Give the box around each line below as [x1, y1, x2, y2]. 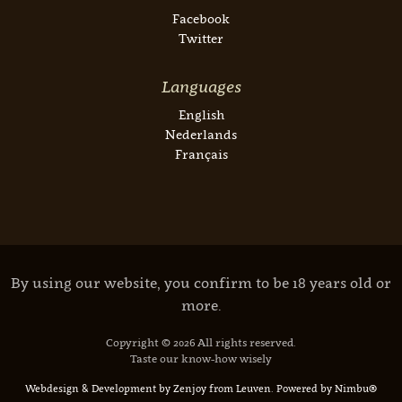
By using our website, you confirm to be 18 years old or [11, 274, 391, 292]
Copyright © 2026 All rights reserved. [106, 336, 296, 349]
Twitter [179, 31, 223, 46]
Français [174, 146, 228, 162]
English [178, 107, 224, 122]
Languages [161, 77, 241, 96]
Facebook [172, 11, 230, 26]
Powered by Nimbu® [276, 382, 377, 395]
